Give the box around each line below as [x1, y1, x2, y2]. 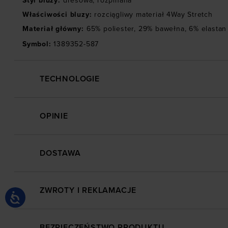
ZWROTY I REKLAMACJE [40, 185, 137, 196]
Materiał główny [22, 24, 82, 34]
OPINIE [40, 111, 68, 122]
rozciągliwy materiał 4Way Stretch [94, 10, 213, 19]
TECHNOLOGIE [40, 74, 100, 84]
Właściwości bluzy [22, 10, 90, 19]
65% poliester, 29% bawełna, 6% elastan [86, 24, 227, 34]
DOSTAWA [40, 148, 81, 159]
